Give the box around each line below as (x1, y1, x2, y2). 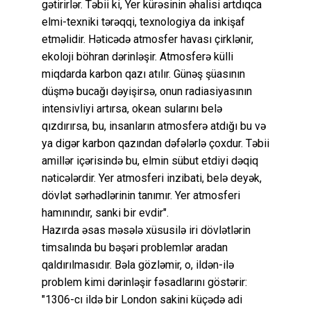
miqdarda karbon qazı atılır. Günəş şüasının (42, 67, 245, 81)
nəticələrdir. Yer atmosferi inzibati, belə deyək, (42, 171, 262, 185)
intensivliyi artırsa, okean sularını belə (42, 102, 222, 116)
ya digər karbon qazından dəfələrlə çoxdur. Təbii (42, 137, 269, 151)
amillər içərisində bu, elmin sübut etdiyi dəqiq (42, 154, 258, 168)
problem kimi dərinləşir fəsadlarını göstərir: (42, 276, 247, 289)
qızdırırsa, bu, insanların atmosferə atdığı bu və (42, 119, 266, 133)
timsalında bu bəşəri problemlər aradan (42, 241, 228, 255)
